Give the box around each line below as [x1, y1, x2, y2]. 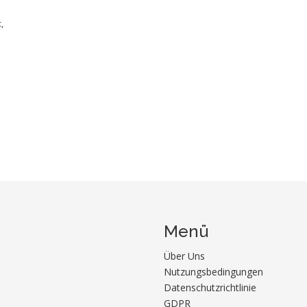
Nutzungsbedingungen [164, 265, 263, 278]
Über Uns [164, 249, 205, 262]
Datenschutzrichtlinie [164, 281, 256, 294]
